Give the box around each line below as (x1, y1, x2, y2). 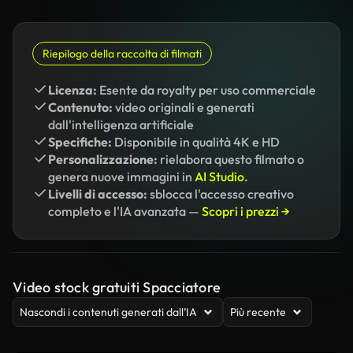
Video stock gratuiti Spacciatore (13, 278, 221, 296)
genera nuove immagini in (48, 169, 195, 184)
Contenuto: (48, 99, 113, 115)
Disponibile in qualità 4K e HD (112, 134, 280, 150)
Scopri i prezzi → (202, 203, 290, 219)
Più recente (230, 305, 286, 319)
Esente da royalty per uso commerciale (97, 82, 316, 98)
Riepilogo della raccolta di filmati (43, 46, 202, 61)
